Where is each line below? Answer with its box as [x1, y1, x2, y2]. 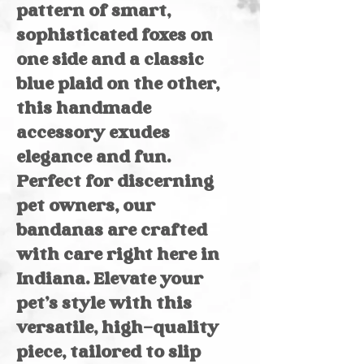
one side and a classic [16, 52, 204, 70]
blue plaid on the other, [16, 76, 219, 94]
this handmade [16, 101, 151, 119]
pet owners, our [16, 198, 155, 216]
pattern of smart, [16, 3, 171, 21]
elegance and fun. [16, 149, 171, 167]
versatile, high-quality [16, 320, 219, 338]
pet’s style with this [16, 296, 192, 314]
